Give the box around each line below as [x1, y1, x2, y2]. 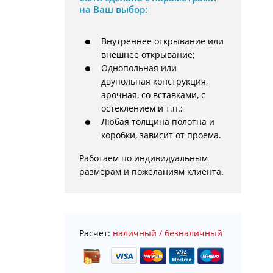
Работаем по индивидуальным [79, 152, 208, 164]
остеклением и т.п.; [101, 102, 183, 114]
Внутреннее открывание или [101, 35, 224, 47]
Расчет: [79, 227, 113, 239]
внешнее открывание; [101, 49, 195, 60]
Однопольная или [101, 62, 177, 74]
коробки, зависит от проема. [101, 129, 221, 141]
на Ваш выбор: [79, 3, 147, 15]
